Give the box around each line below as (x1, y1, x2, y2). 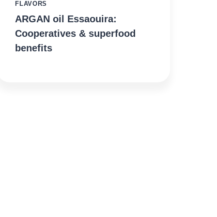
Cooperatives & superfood (15, 28, 136, 39)
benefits (15, 43, 53, 54)
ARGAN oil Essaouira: (15, 14, 117, 25)
